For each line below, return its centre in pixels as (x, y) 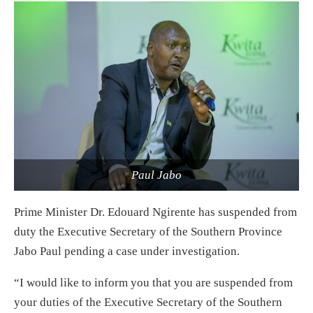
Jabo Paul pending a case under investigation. (127, 252)
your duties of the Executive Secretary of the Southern (148, 303)
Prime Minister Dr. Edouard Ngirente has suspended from (155, 212)
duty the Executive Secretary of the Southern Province (148, 232)
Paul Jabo (156, 175)
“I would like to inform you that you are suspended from (153, 283)
